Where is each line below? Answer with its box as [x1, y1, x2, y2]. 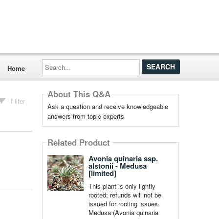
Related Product [47, 136, 110, 149]
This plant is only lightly [88, 181, 155, 191]
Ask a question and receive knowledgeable [47, 102, 168, 111]
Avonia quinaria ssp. [88, 153, 158, 164]
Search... [41, 57, 67, 66]
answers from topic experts [47, 111, 124, 121]
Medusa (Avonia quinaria [88, 208, 158, 217]
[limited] [88, 168, 116, 178]
